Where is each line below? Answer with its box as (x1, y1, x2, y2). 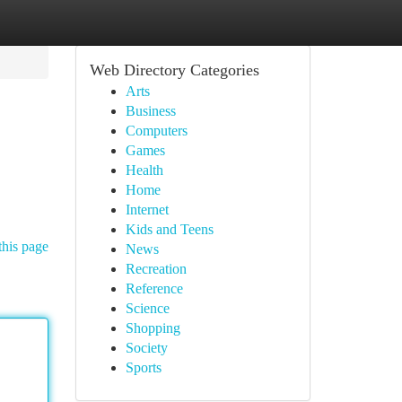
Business (125, 103, 176, 118)
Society (125, 340, 168, 355)
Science (125, 301, 170, 316)
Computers (125, 123, 188, 138)
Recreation (125, 261, 187, 276)
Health (125, 162, 163, 178)
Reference (125, 281, 183, 296)
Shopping (125, 320, 180, 336)
